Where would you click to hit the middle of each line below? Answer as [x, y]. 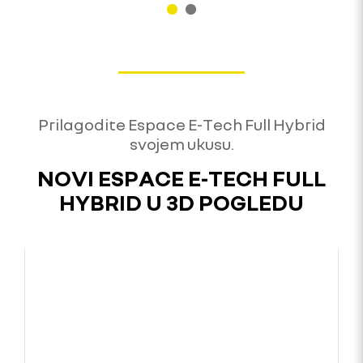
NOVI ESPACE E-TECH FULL [181, 178]
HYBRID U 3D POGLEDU [181, 203]
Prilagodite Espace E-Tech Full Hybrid [181, 124]
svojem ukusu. [181, 144]
